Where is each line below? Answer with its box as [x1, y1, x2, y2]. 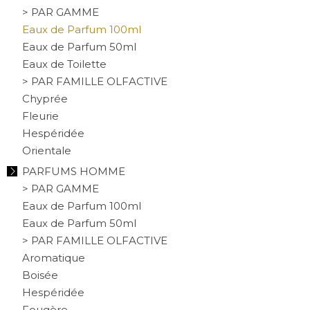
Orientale [22, 143, 71, 157]
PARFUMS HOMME [22, 164, 125, 178]
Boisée [22, 268, 58, 282]
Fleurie [22, 109, 59, 122]
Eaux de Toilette [22, 57, 107, 71]
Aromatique [22, 250, 85, 264]
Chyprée [22, 91, 68, 105]
